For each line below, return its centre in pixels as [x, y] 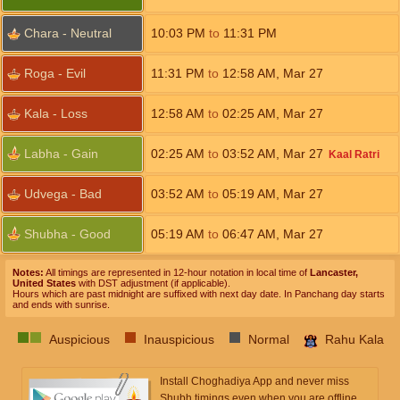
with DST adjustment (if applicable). [153, 283]
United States [44, 283]
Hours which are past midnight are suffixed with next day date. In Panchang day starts [199, 294]
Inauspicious [179, 339]
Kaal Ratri [354, 154]
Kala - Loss [56, 113]
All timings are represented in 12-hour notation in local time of [177, 272]
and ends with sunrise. [61, 304]
